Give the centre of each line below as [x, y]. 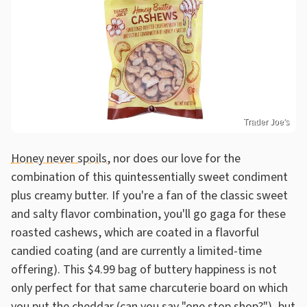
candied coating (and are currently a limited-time [136, 251]
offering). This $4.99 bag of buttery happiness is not [144, 270]
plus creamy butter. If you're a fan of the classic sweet [149, 196]
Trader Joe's [266, 122]
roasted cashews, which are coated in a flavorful [135, 233]
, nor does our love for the [174, 159]
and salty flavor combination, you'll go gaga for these [148, 214]
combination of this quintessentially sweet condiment [149, 177]
